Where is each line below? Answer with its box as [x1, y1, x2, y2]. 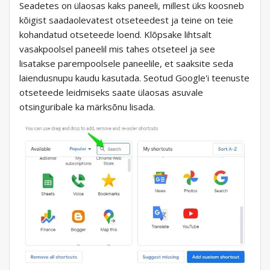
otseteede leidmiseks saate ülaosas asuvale [19, 86, 203, 99]
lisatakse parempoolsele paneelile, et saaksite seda [19, 57, 233, 70]
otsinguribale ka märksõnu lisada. [19, 101, 155, 113]
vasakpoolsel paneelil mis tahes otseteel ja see [19, 43, 215, 55]
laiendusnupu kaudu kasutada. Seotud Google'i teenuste [19, 72, 250, 84]
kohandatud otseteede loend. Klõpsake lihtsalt [19, 28, 212, 41]
